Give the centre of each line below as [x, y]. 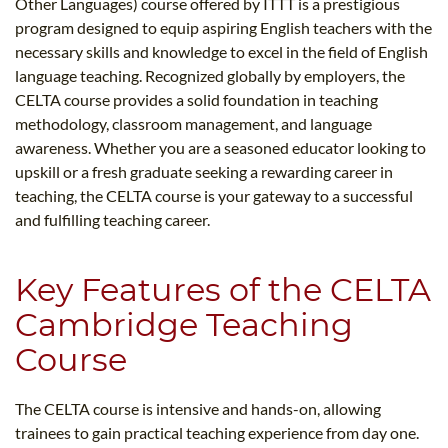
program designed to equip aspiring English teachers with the [223, 28]
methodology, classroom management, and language [193, 124]
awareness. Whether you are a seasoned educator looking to [220, 148]
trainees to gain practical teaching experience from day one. [217, 433]
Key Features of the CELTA [223, 290]
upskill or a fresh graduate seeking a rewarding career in [204, 172]
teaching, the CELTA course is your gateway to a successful [214, 196]
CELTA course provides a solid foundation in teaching [196, 100]
